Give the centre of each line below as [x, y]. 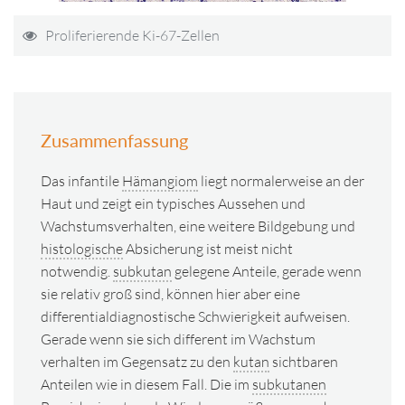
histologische [82, 249]
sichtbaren [304, 362]
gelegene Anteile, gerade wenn [267, 271]
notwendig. [77, 271]
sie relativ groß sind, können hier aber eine [170, 294]
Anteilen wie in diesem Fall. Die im [146, 384]
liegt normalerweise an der [281, 181]
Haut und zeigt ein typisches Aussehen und [173, 203]
